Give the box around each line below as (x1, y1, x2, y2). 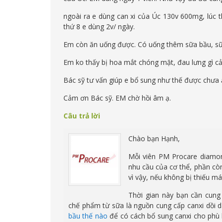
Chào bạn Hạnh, (128, 134, 180, 143)
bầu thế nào (68, 211, 108, 221)
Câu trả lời (63, 111, 100, 120)
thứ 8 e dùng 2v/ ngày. (63, 22, 135, 31)
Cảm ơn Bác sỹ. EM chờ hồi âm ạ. (63, 93, 171, 103)
